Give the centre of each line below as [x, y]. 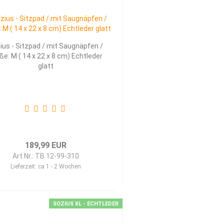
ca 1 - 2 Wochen [59, 166]
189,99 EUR [45, 145]
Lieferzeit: [24, 166]
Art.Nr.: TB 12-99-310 [45, 156]
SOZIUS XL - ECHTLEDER [85, 204]
